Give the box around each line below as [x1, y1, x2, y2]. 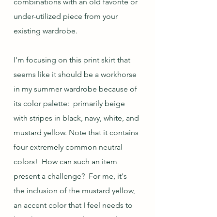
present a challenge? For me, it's [14, 171, 129, 181]
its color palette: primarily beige [14, 99, 127, 108]
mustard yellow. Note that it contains [14, 128, 140, 137]
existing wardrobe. [14, 26, 77, 35]
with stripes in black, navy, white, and [14, 113, 141, 123]
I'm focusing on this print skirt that [14, 55, 132, 64]
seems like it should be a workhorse [14, 70, 139, 79]
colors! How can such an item [14, 157, 119, 166]
